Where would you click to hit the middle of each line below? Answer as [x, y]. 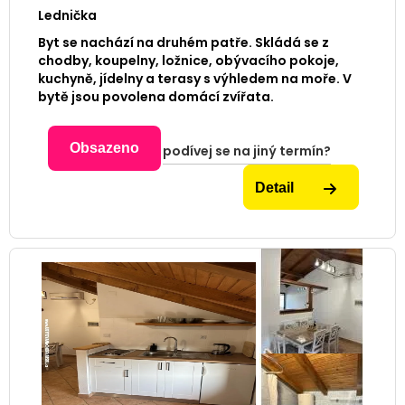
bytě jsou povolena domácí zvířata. [155, 97]
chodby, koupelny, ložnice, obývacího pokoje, [188, 61]
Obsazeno [104, 148]
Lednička [67, 16]
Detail [277, 188]
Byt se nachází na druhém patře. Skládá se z [183, 43]
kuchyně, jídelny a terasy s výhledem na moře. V [194, 79]
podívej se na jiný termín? [247, 151]
